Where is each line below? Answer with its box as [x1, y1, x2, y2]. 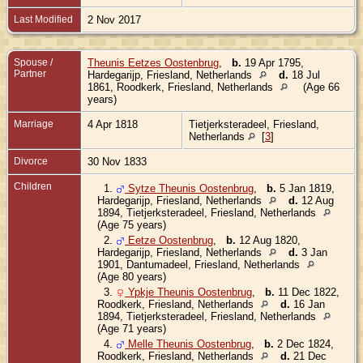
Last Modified [14, 13, 73, 25]
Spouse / [14, 56, 53, 68]
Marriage [14, 117, 53, 130]
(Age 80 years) [97, 270, 166, 283]
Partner [14, 67, 46, 79]
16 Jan [290, 297, 325, 310]
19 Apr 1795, [241, 56, 304, 69]
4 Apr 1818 [88, 117, 141, 130]
